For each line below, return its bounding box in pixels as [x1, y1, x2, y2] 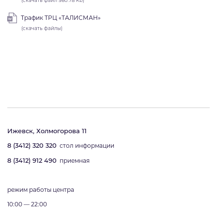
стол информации [57, 142, 114, 149]
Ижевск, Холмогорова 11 [7, 127, 87, 135]
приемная [57, 157, 90, 164]
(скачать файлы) [21, 25, 62, 31]
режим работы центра [7, 186, 74, 193]
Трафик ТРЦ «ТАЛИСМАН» [21, 14, 101, 21]
